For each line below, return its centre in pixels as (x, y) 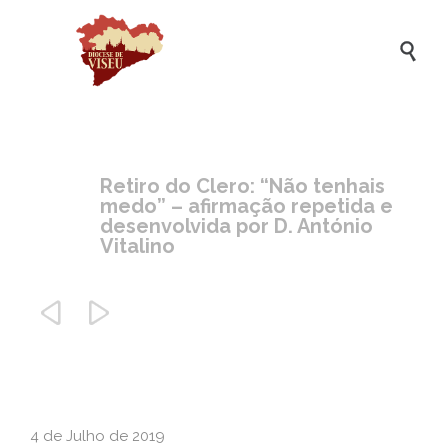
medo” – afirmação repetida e (246, 206)
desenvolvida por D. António (236, 226)
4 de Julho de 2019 (97, 436)
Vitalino (137, 246)
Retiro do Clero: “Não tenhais (242, 186)
